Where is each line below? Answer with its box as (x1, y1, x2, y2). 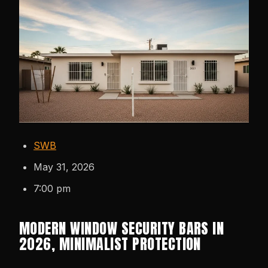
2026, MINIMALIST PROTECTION (19, 233, 201, 255)
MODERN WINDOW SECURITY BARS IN (19, 217, 224, 239)
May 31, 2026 (33, 160, 95, 173)
